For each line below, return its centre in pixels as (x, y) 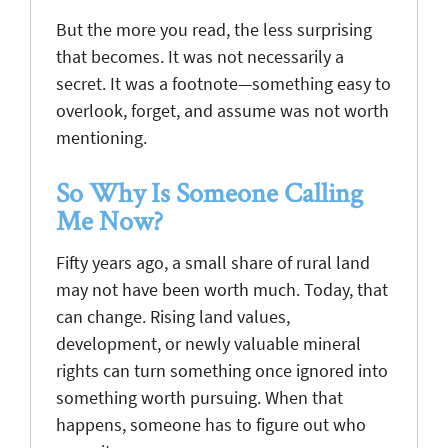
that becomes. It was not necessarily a (200, 56)
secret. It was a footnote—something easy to (223, 83)
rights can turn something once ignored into (222, 370)
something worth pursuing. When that (199, 397)
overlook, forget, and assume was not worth (222, 110)
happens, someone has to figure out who (211, 424)
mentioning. (101, 137)
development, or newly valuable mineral (208, 343)
